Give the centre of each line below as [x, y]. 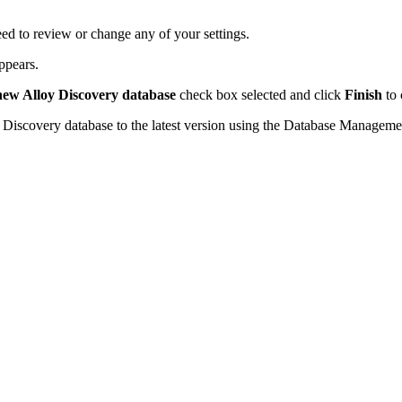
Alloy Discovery [70, 94]
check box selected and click [260, 94]
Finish [363, 94]
